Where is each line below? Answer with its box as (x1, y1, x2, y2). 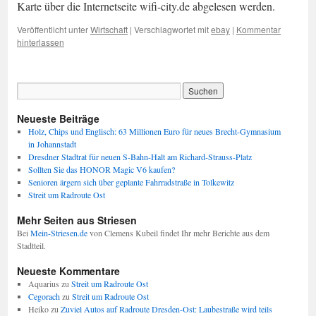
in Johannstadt (28, 138, 76, 150)
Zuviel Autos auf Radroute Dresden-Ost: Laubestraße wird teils (60, 303, 272, 315)
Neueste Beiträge (17, 111, 99, 126)
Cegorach (28, 291, 60, 302)
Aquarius (28, 278, 59, 289)
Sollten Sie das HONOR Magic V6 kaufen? (28, 164, 175, 175)
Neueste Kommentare (17, 264, 120, 278)
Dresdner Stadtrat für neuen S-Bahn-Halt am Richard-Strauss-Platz (28, 151, 252, 162)
